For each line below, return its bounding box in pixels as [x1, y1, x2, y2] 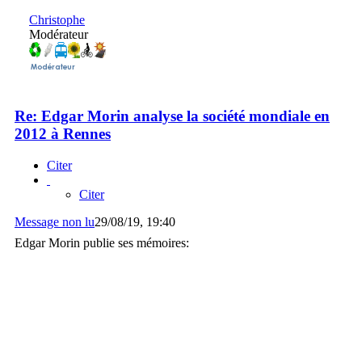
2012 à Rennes [15, 125, 111, 143]
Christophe [29, 13, 85, 27]
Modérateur [29, 27, 88, 42]
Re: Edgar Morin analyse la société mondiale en [15, 107, 330, 125]
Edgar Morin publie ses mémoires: [15, 235, 189, 250]
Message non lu [15, 214, 95, 229]
